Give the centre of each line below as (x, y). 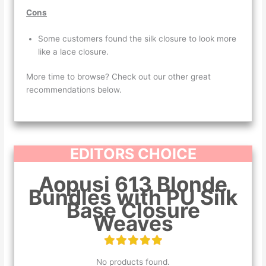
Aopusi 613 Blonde (133, 184)
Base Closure (133, 210)
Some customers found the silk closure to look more (137, 38)
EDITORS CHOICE (133, 154)
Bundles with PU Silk (133, 197)
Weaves (133, 224)
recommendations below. (74, 90)
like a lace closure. (76, 51)
